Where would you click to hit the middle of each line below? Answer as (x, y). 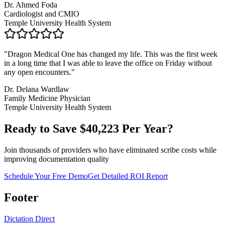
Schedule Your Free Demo (46, 176)
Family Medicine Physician (47, 98)
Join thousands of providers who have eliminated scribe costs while (110, 150)
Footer (21, 197)
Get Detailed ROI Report (128, 176)
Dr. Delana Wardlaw (37, 89)
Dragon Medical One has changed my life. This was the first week (113, 54)
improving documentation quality (57, 159)
